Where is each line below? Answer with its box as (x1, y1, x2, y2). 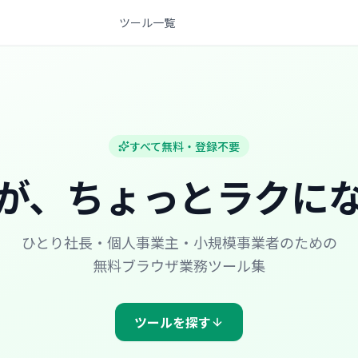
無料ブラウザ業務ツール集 (93, 255, 265, 276)
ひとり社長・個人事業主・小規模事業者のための (21, 232, 337, 253)
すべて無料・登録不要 (129, 138, 240, 154)
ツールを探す (134, 312, 211, 332)
